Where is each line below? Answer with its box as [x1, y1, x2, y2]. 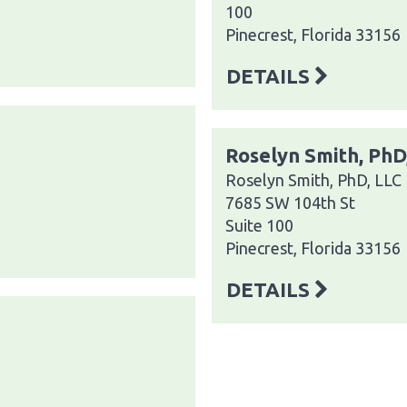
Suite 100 [225, 215, 293, 234]
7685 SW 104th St [225, 193, 355, 212]
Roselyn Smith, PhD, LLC [225, 170, 402, 189]
